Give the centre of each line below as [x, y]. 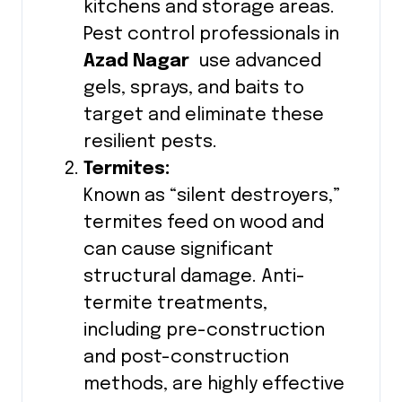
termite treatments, [175, 304]
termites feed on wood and [204, 223]
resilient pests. [150, 143]
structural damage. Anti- [194, 277]
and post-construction [186, 358]
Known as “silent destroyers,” [212, 197]
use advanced [258, 62]
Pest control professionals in [211, 35]
